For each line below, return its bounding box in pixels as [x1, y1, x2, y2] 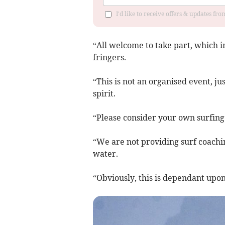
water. [92, 148, 118, 159]
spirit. [92, 88, 116, 98]
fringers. [92, 52, 126, 62]
